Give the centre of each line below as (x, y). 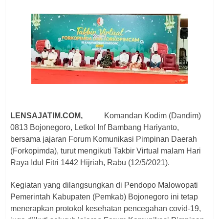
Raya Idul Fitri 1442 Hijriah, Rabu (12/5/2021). (90, 163)
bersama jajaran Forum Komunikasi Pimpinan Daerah (104, 139)
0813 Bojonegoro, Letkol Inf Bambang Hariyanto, (95, 127)
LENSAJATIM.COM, (46, 116)
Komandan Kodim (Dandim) (153, 116)
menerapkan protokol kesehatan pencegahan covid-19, (106, 208)
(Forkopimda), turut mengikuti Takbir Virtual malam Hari (106, 151)
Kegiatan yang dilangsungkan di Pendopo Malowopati (104, 185)
